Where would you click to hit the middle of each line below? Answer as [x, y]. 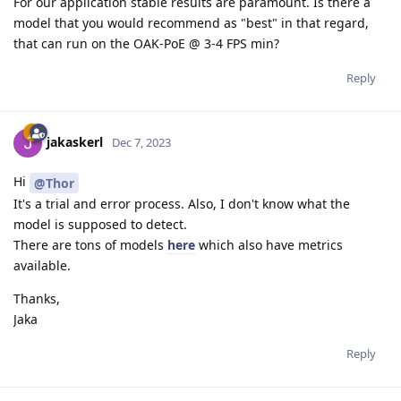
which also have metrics [269, 244]
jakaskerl [75, 141]
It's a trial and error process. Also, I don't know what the [182, 203]
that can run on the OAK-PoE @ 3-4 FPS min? [146, 44]
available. [42, 265]
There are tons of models [90, 244]
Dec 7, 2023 [141, 142]
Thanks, [37, 298]
